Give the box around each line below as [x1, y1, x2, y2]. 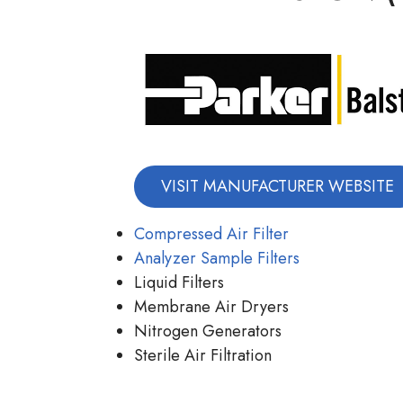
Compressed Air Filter [134, 222, 289, 246]
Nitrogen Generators [134, 319, 282, 344]
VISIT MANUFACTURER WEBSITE [161, 175, 394, 199]
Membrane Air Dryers [134, 295, 289, 319]
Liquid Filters [134, 271, 224, 295]
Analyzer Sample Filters [134, 246, 300, 271]
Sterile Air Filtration [134, 344, 272, 368]
